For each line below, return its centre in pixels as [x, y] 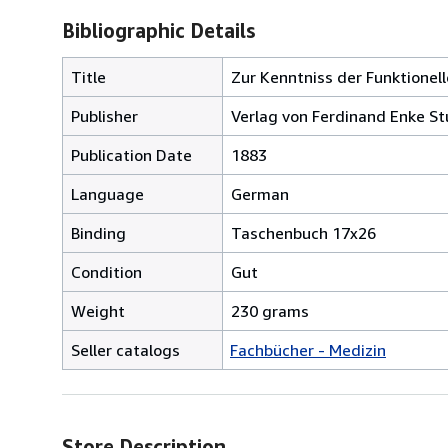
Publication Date [131, 154]
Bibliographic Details [158, 30]
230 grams [270, 310]
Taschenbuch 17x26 [303, 232]
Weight [98, 310]
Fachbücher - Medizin [308, 349]
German [260, 193]
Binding [98, 232]
